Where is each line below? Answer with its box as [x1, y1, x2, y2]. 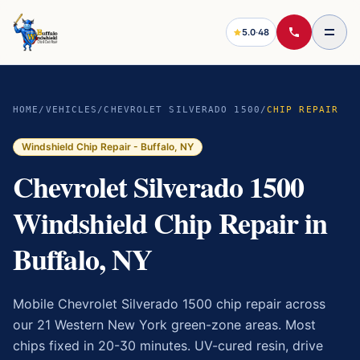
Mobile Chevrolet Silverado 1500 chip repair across [13, 296, 325, 312]
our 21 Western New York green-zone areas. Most [13, 317, 316, 333]
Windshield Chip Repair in [13, 202, 328, 243]
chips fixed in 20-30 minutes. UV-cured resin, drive [13, 337, 323, 354]
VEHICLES [45, 104, 98, 115]
